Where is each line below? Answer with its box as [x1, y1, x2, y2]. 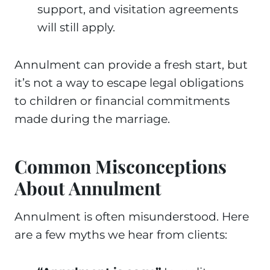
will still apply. [37, 20, 115, 34]
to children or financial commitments [14, 94, 230, 108]
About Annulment [14, 176, 162, 200]
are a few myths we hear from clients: [14, 228, 227, 242]
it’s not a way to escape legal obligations [14, 76, 243, 90]
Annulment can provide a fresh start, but [14, 58, 248, 72]
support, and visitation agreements [37, 2, 238, 16]
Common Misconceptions [14, 154, 227, 178]
